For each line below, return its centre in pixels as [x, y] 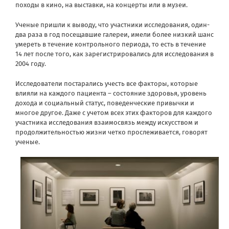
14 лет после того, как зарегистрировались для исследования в [114, 54]
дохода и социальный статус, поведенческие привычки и [105, 103]
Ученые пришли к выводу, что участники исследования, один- [112, 25]
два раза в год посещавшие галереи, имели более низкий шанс [114, 35]
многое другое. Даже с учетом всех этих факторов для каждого [114, 113]
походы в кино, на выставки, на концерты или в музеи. [101, 5]
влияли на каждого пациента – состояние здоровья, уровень [111, 94]
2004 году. [31, 64]
